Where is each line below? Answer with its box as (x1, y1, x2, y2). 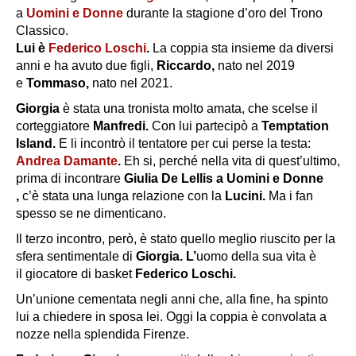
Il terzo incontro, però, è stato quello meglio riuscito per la (16, 232, 335, 246)
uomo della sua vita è (196, 250, 316, 264)
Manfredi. (93, 119, 152, 133)
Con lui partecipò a (152, 119, 261, 133)
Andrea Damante (16, 154, 118, 168)
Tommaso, (26, 76, 92, 91)
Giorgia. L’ (136, 250, 196, 264)
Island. (16, 137, 59, 151)
